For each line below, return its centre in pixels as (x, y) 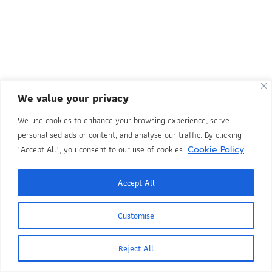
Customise (136, 215)
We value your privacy (73, 98)
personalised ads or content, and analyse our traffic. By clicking (130, 134)
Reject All (136, 248)
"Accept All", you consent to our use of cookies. (101, 149)
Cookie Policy (216, 149)
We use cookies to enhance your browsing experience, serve (124, 120)
